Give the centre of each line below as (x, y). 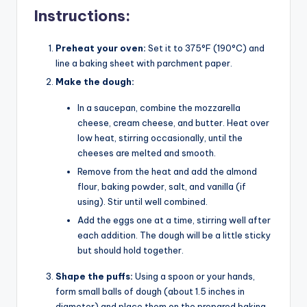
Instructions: (82, 15)
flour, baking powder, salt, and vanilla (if (162, 186)
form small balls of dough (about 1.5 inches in (150, 292)
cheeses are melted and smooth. (147, 152)
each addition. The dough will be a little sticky (174, 235)
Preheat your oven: (101, 48)
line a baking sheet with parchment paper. (144, 63)
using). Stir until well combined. (143, 201)
